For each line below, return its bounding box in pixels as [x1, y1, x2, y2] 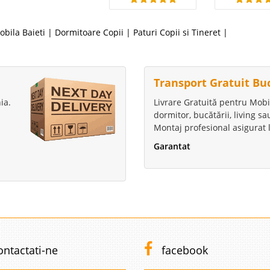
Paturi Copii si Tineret [133, 27, 221, 39]
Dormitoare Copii [55, 27, 124, 39]
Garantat [154, 140, 190, 152]
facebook [159, 243, 208, 258]
